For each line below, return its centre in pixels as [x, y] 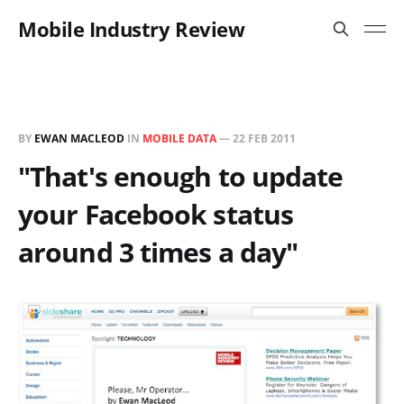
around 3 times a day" [158, 252]
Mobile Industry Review [132, 29]
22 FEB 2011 [264, 138]
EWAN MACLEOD [79, 138]
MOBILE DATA [179, 138]
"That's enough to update [181, 176]
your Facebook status [156, 214]
